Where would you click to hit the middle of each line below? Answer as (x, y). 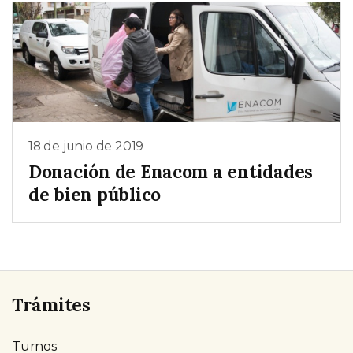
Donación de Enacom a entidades (171, 171)
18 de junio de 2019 (86, 147)
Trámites (51, 304)
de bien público (95, 194)
